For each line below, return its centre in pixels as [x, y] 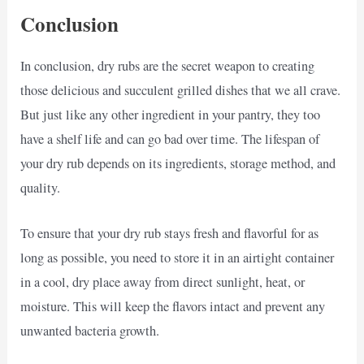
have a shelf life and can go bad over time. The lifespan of [170, 139]
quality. [41, 187]
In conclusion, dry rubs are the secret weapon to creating [168, 65]
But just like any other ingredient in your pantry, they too [171, 114]
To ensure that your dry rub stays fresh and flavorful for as [170, 234]
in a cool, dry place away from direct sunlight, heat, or [163, 282]
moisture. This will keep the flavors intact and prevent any [173, 307]
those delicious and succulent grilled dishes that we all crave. [181, 90]
